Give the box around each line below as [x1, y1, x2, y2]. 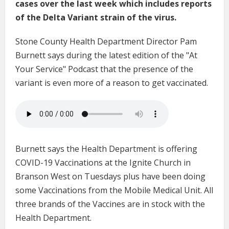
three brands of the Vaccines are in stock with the [15, 198, 205, 210]
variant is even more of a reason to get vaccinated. [15, 77, 208, 89]
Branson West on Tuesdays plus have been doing [15, 171, 205, 182]
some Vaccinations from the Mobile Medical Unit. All [15, 185, 213, 196]
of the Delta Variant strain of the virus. [15, 12, 178, 24]
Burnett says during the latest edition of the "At [15, 50, 197, 61]
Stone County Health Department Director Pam [15, 36, 197, 48]
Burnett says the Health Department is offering [15, 143, 197, 155]
